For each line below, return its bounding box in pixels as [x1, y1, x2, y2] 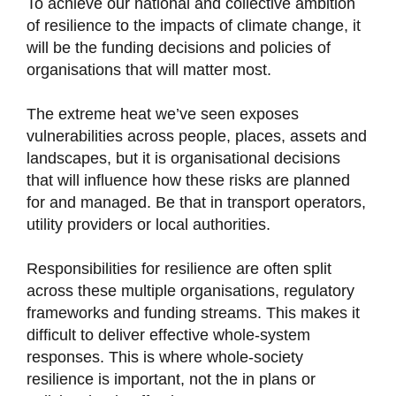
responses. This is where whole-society [26, 348, 303, 367]
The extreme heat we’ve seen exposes [26, 105, 299, 124]
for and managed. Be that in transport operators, [26, 194, 366, 212]
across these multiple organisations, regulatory [26, 282, 354, 301]
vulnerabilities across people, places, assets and [26, 127, 367, 146]
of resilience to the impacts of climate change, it [26, 17, 361, 35]
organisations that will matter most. [26, 61, 276, 80]
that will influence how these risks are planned [26, 171, 350, 190]
